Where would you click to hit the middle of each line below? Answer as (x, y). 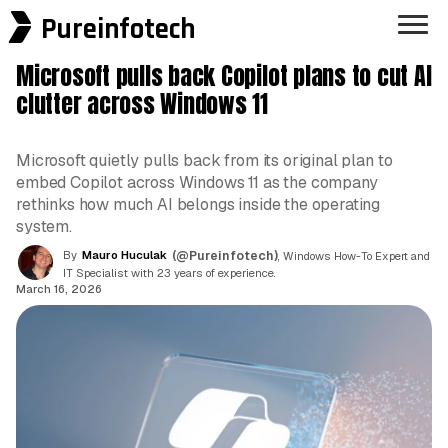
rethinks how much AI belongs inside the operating (198, 205)
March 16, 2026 (59, 288)
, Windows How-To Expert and (354, 255)
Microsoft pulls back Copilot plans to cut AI (224, 76)
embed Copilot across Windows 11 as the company (197, 183)
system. (44, 227)
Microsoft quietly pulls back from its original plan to (204, 161)
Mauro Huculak (124, 254)
